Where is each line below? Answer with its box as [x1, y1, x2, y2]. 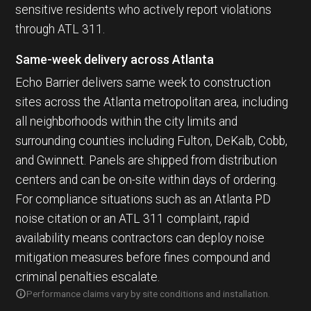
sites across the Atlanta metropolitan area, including [15, 94, 289, 109]
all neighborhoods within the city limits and [15, 114, 238, 128]
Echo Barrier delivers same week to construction [15, 75, 271, 90]
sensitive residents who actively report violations [15, 3, 272, 17]
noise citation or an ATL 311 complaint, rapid [15, 211, 250, 226]
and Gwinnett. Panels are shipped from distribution [15, 153, 278, 167]
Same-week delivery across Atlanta [15, 51, 215, 67]
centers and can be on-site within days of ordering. [15, 172, 278, 187]
